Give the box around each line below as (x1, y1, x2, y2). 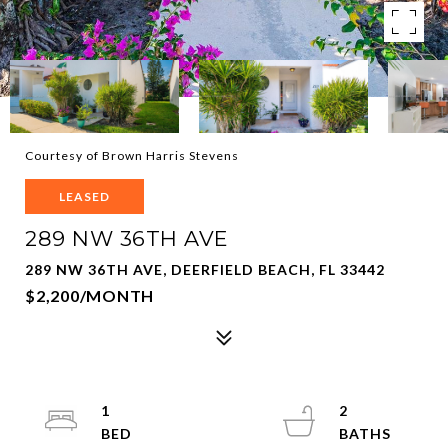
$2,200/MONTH (25, 286, 154, 305)
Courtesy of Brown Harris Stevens (25, 148, 239, 163)
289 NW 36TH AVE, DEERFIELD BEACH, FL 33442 (25, 261, 385, 278)
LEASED (59, 189, 110, 204)
